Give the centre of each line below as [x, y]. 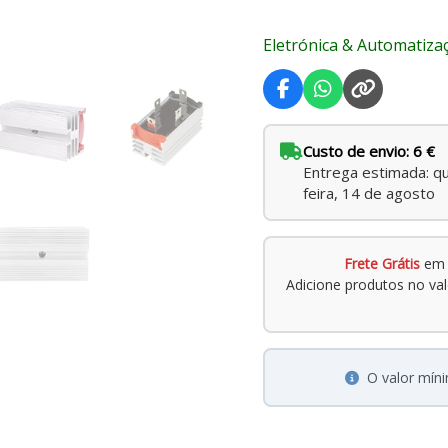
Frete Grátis [382, 264]
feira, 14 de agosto [369, 193]
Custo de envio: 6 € [369, 151]
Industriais [302, 23]
